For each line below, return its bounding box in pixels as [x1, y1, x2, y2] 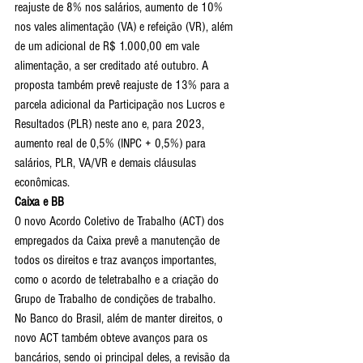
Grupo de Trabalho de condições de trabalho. [15, 292, 216, 306]
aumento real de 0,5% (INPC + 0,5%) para [15, 136, 209, 151]
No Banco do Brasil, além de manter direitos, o [15, 311, 226, 326]
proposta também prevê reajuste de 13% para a [15, 78, 233, 92]
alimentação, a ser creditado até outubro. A [15, 58, 211, 73]
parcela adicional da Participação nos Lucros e [15, 97, 228, 112]
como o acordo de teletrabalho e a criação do [15, 272, 222, 287]
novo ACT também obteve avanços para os [15, 331, 211, 345]
